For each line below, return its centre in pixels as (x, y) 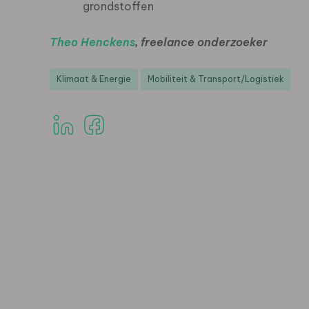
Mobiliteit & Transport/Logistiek (216, 79)
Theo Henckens (92, 42)
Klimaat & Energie (94, 79)
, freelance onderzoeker (201, 42)
